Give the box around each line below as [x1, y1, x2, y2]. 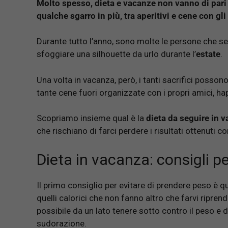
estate [196, 49, 220, 60]
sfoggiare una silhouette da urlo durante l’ [37, 49, 196, 60]
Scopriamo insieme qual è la [37, 113, 144, 124]
